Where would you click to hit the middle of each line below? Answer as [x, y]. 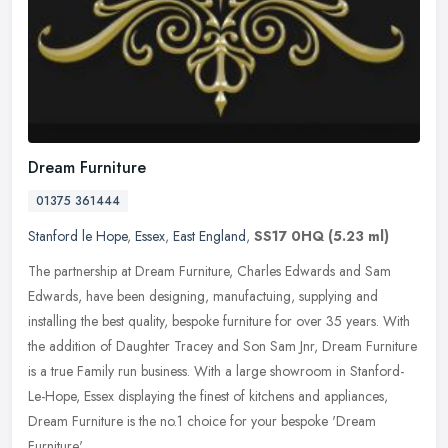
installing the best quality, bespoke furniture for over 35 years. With [219, 321]
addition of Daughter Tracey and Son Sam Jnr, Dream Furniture [233, 346]
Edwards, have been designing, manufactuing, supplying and [203, 296]
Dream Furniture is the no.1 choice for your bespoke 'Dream [202, 421]
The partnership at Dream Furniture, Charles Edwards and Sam [209, 271]
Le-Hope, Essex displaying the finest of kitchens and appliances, [208, 396]
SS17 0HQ [289, 236]
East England [209, 236]
